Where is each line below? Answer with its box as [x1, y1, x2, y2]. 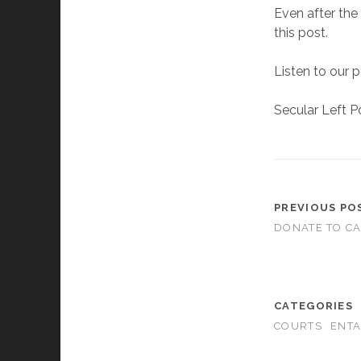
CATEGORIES [274, 300, 353, 312]
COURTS [274, 320, 322, 332]
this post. [274, 25, 329, 40]
